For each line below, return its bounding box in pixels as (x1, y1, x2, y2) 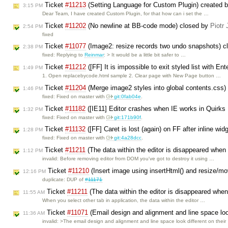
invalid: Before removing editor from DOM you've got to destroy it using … (42, 156, 215, 162)
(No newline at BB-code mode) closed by (86, 21, 210, 30)
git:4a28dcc (114, 135, 142, 141)
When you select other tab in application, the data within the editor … (42, 197, 206, 203)
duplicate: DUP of (42, 177, 85, 183)
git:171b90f (114, 114, 141, 120)
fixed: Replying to (42, 52, 85, 58)
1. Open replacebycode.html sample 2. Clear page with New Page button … (42, 73, 221, 79)
